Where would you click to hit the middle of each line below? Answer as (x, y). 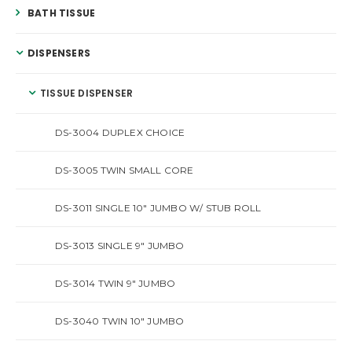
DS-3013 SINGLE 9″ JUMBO (120, 245)
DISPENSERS (59, 53)
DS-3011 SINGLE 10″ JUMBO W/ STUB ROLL (158, 207)
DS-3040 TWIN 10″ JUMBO (120, 321)
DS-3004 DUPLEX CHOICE (120, 132)
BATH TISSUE (62, 13)
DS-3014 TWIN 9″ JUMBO (115, 283)
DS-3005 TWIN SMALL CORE (125, 170)
